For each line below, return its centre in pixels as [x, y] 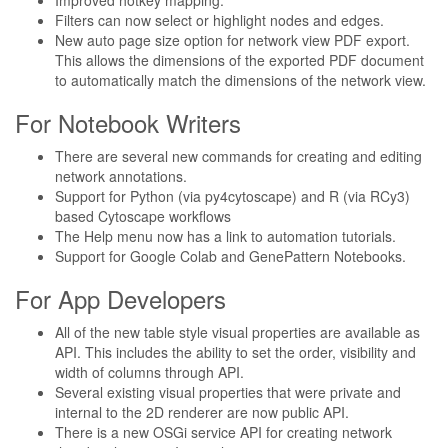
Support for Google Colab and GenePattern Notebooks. [230, 256]
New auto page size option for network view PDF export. [232, 40]
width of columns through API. [149, 372]
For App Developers [120, 298]
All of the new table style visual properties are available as [237, 332]
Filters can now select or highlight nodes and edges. [219, 20]
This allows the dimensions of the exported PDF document [239, 60]
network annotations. [121, 176]
